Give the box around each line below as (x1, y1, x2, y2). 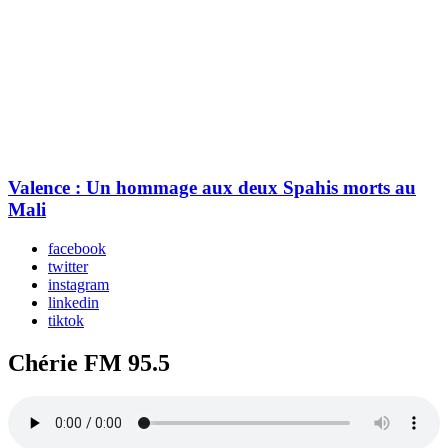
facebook (48, 239, 106, 257)
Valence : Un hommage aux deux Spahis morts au (8, 176, 416, 198)
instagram (48, 275, 109, 293)
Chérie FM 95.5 (8, 349, 170, 376)
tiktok (48, 311, 84, 329)
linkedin (48, 293, 99, 311)
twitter (48, 257, 88, 275)
